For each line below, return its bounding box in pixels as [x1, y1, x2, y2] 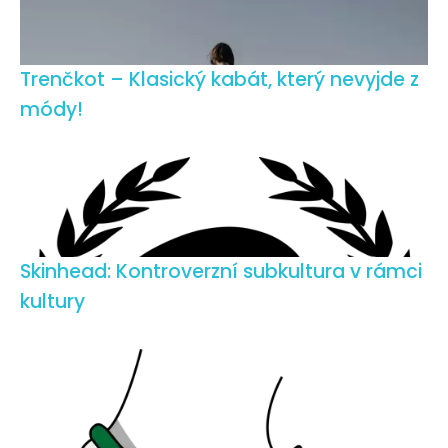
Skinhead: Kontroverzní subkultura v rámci [20, 257, 422, 285]
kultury [20, 287, 85, 315]
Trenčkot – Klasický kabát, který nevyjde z [20, 65, 419, 93]
